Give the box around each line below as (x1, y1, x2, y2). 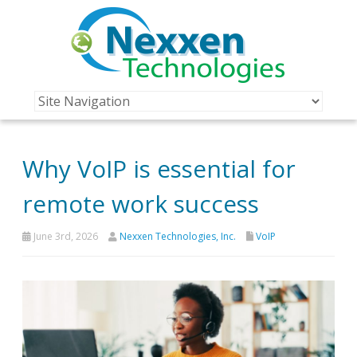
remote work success (22, 186, 259, 220)
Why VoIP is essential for (22, 151, 296, 185)
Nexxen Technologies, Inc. (120, 229, 236, 243)
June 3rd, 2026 (31, 229, 98, 243)
